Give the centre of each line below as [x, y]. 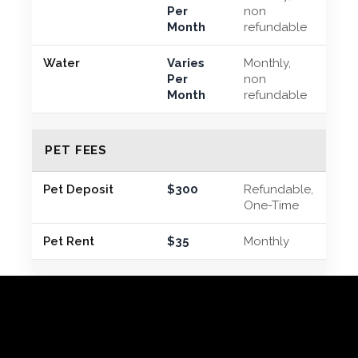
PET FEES [76, 150]
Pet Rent [69, 241]
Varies [186, 63]
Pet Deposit [78, 189]
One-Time [271, 205]
